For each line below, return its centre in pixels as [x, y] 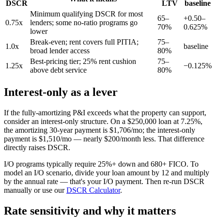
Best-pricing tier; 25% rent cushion [83, 61]
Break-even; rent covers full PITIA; [84, 42]
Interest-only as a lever [61, 92]
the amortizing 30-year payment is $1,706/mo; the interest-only [100, 130]
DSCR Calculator [93, 190]
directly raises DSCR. [37, 147]
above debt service [58, 70]
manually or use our [35, 190]
